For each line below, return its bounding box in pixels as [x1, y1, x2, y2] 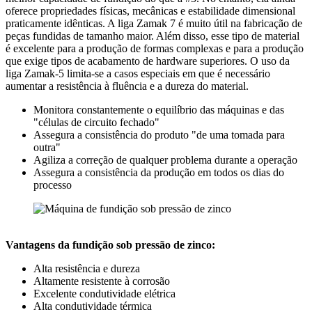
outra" [33, 141, 61, 154]
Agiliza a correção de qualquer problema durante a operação [33, 154, 297, 166]
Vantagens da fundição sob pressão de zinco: [6, 239, 215, 251]
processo [33, 179, 72, 192]
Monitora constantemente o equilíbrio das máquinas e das [33, 104, 284, 116]
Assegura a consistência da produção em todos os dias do [33, 166, 284, 179]
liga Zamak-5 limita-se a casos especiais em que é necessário [6, 68, 270, 80]
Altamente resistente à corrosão [33, 275, 170, 288]
